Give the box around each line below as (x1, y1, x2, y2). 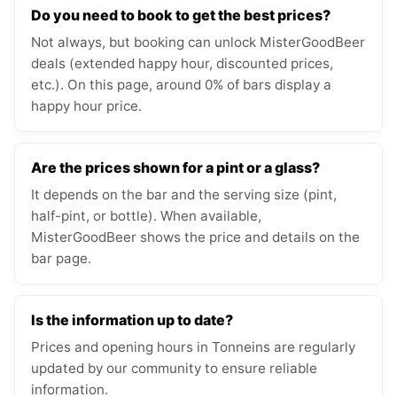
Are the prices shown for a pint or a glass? (31, 159, 320, 177)
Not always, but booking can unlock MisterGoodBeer (31, 34, 365, 51)
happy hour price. (31, 97, 142, 115)
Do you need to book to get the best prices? (31, 6, 331, 25)
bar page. (31, 250, 91, 268)
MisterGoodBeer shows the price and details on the (31, 229, 360, 246)
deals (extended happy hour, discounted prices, (31, 55, 333, 73)
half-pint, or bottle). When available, (31, 207, 261, 225)
